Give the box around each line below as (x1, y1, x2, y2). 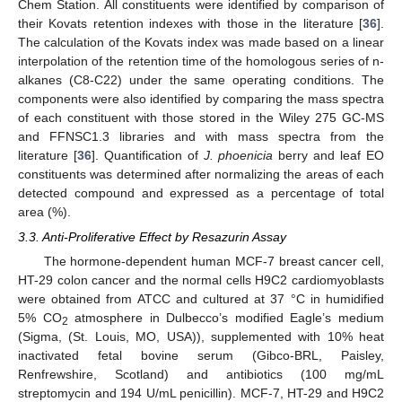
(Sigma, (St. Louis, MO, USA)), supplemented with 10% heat (18, 329, 384, 345)
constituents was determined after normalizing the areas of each (18, 166, 384, 181)
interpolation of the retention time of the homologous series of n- (18, 53, 384, 68)
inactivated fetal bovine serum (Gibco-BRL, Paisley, (18, 348, 384, 363)
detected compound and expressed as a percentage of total (18, 185, 384, 200)
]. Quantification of (91, 147, 204, 162)
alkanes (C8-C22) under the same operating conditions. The (18, 72, 384, 87)
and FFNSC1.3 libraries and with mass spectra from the (18, 128, 384, 144)
